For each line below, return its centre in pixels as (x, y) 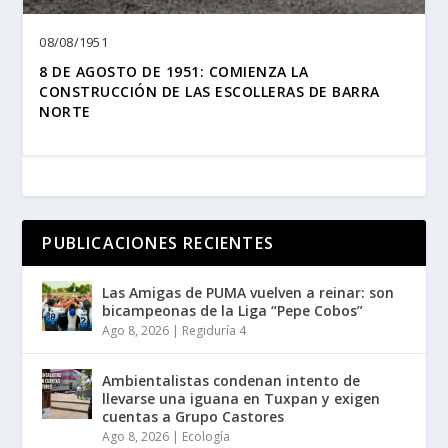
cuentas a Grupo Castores (193, 416)
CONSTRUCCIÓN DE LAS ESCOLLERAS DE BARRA (209, 92)
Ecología (206, 436)
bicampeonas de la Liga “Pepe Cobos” (233, 310)
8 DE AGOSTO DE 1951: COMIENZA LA (174, 72)
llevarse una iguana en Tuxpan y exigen (241, 398)
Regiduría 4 (214, 330)
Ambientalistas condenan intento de (231, 380)
